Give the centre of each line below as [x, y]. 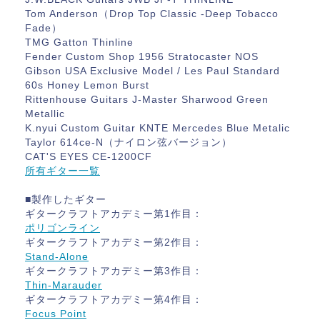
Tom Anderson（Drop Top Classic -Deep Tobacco [152, 14]
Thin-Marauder [64, 285]
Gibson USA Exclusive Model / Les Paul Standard [152, 71]
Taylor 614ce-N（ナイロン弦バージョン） [129, 142]
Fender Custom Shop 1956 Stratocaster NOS [142, 56]
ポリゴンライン [62, 228]
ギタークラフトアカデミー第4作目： [114, 299]
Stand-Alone [57, 256]
